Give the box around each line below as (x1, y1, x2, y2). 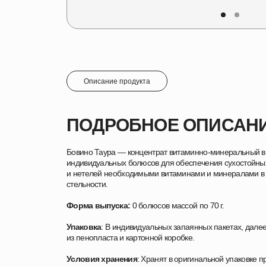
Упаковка (66, 222, 102, 232)
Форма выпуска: (66, 201, 131, 210)
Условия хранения (66, 254, 137, 264)
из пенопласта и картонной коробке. (66, 233, 195, 242)
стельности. (66, 179, 108, 189)
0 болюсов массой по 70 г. (130, 201, 224, 210)
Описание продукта (84, 77, 150, 85)
